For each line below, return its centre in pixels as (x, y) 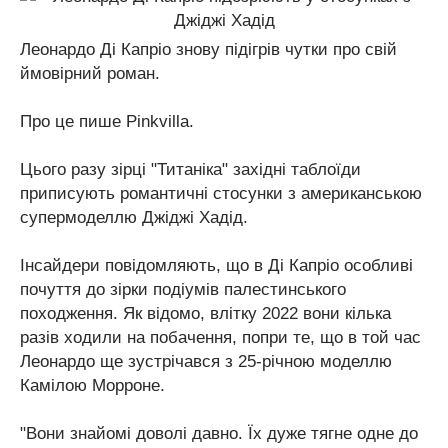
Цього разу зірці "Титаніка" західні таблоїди (190, 169)
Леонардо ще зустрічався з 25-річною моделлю (206, 361)
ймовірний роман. (90, 73)
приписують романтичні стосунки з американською (221, 193)
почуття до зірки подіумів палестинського (183, 289)
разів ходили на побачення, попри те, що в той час (220, 337)
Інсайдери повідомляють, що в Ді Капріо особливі (216, 265)
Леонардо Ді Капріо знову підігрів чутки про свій (208, 49)
